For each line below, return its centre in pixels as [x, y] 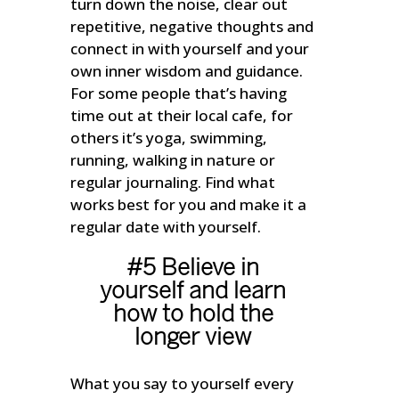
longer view [193, 339]
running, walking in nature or [173, 160]
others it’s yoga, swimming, [169, 138]
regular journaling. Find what [173, 183]
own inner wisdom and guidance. [187, 71]
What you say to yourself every [183, 384]
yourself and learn [193, 293]
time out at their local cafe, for [182, 116]
